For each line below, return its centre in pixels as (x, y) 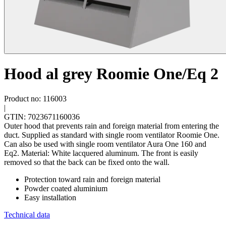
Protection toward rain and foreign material (92, 179)
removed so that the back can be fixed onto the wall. (87, 162)
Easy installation (50, 197)
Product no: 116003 (35, 98)
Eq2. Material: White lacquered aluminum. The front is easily (101, 153)
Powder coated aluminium (66, 188)
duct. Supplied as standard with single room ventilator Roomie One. (112, 135)
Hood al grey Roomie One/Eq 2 (111, 74)
